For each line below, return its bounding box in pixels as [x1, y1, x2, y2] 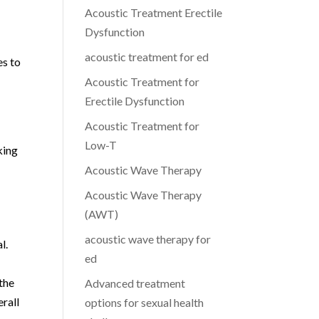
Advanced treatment [85, 276, 186, 290]
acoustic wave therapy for [85, 232, 211, 246]
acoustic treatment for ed [85, 50, 209, 63]
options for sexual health [85, 296, 204, 309]
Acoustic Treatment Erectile [85, 6, 223, 19]
